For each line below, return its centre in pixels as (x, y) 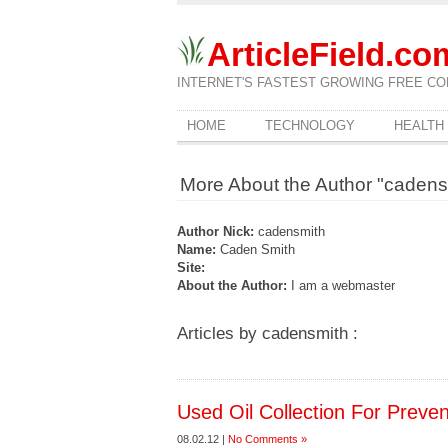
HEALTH (419, 125)
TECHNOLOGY (310, 125)
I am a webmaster (341, 285)
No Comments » (267, 439)
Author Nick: (215, 231)
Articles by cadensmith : (267, 333)
